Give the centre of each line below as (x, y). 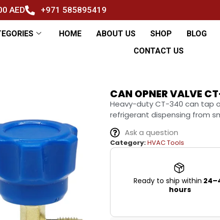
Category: (128, 143)
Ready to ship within (167, 181)
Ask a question (151, 133)
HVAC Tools (166, 143)
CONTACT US (158, 51)
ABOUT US (116, 33)
